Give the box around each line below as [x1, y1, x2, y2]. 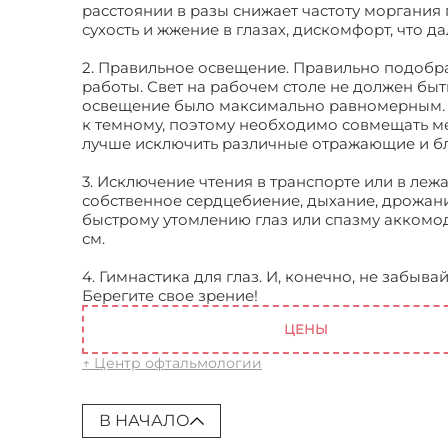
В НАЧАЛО [99, 411, 190, 430]
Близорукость [262, 286, 370, 305]
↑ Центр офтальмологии [82, 354, 262, 372]
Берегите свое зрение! [82, 286, 262, 305]
